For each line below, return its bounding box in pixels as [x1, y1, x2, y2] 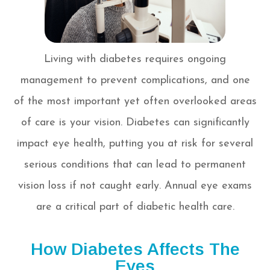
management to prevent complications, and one [20, 75, 250, 87]
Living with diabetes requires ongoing [44, 54, 226, 66]
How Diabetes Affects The [30, 239, 240, 259]
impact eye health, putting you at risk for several [17, 138, 253, 150]
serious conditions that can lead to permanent [24, 159, 246, 171]
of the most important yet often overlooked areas [13, 96, 257, 108]
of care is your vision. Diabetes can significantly [20, 117, 250, 129]
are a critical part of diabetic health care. [36, 201, 234, 213]
